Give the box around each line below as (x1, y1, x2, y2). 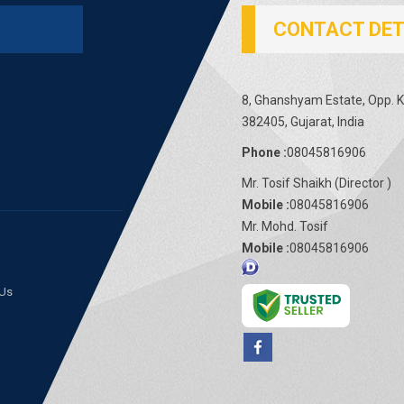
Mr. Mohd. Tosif (242, 219, 328, 234)
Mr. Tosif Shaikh (242, 176, 332, 190)
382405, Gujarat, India (242, 115, 364, 129)
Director (339, 176, 387, 190)
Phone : (242, 145, 287, 160)
